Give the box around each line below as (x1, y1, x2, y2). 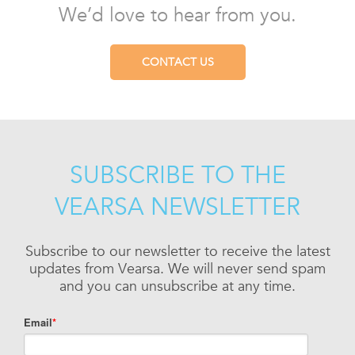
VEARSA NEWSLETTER (55, 191, 300, 222)
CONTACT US (141, 54, 214, 69)
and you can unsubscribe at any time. (59, 276, 296, 295)
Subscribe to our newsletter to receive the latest (25, 241, 330, 260)
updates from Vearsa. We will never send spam (29, 258, 326, 277)
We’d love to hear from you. (59, 2, 296, 27)
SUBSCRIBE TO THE (69, 159, 286, 190)
